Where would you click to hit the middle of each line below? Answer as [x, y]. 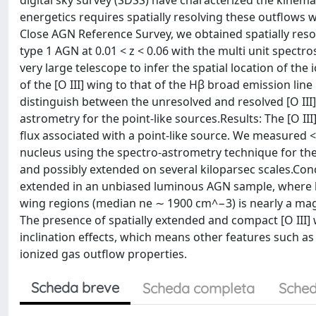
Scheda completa [199, 288]
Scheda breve [75, 287]
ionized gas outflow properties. [103, 254]
